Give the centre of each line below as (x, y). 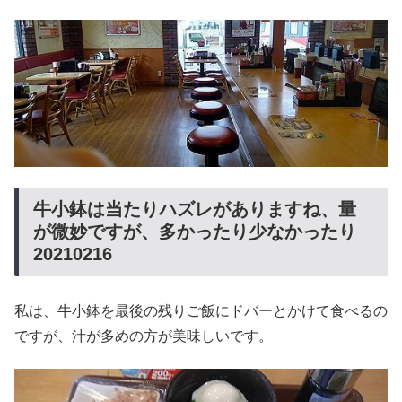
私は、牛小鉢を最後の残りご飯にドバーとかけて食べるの (201, 311)
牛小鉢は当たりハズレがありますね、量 (195, 209)
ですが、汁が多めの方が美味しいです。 (144, 336)
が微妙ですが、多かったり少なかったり (195, 231)
